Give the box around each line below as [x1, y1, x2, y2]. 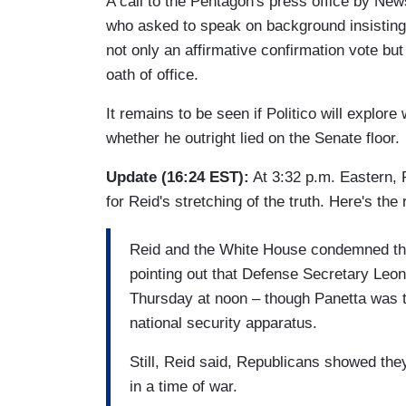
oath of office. [106, 65, 198, 83]
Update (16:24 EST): [106, 168, 249, 186]
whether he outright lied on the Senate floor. [106, 129, 400, 147]
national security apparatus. [130, 314, 317, 333]
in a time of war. [130, 378, 237, 396]
